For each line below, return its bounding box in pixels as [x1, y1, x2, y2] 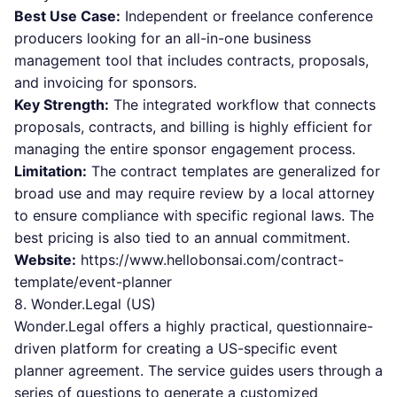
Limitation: [14, 162, 87, 180]
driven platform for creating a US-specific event [14, 339, 338, 357]
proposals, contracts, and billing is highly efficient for [14, 118, 372, 136]
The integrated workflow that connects [109, 96, 376, 113]
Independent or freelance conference [121, 7, 373, 25]
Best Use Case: [14, 7, 121, 25]
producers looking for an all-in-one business [14, 29, 311, 47]
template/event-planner [14, 273, 172, 291]
